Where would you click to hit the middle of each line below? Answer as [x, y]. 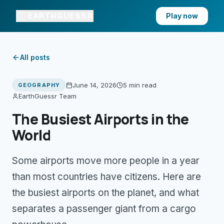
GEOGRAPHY [39, 85]
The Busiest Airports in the [100, 119]
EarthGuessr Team [47, 96]
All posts [35, 57]
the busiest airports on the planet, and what [105, 193]
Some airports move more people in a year [106, 161]
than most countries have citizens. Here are [106, 177]
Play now [182, 16]
